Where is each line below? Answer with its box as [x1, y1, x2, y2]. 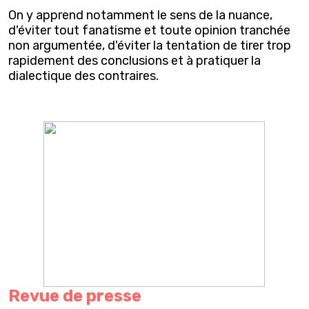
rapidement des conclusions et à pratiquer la [8, 52, 261, 68]
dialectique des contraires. [8, 68, 159, 83]
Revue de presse [8, 286, 141, 306]
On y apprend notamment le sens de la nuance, [8, 7, 272, 23]
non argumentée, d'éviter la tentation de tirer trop [8, 37, 291, 53]
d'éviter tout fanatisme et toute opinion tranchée [8, 22, 290, 38]
